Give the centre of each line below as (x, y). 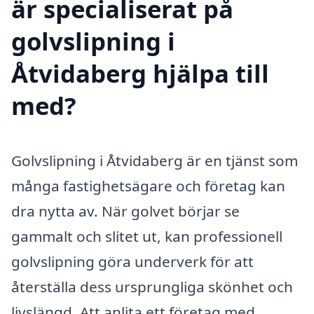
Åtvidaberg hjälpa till (140, 74)
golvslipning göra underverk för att (132, 262)
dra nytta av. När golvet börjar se (125, 211)
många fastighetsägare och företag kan (148, 186)
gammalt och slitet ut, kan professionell (147, 237)
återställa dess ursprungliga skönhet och (152, 287)
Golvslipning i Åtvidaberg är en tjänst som (155, 161)
